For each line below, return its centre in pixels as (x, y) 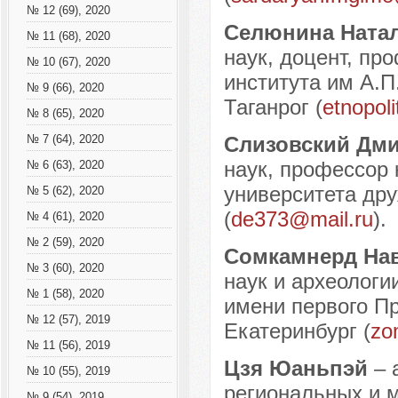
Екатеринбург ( (297, 331)
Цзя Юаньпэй (298, 369)
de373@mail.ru (302, 219)
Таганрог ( (273, 107)
